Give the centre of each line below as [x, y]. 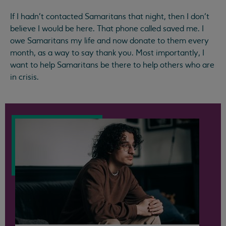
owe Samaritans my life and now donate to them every [109, 41]
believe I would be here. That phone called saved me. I [107, 29]
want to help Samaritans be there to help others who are [112, 65]
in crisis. [24, 77]
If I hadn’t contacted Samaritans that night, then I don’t [110, 16]
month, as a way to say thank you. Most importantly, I [107, 53]
